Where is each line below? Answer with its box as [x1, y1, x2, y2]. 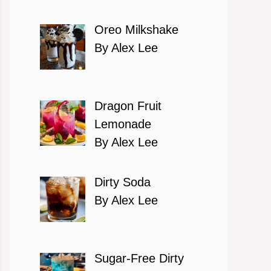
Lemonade [94, 117, 151, 131]
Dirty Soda [94, 175, 151, 189]
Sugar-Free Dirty [94, 252, 184, 265]
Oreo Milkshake [94, 23, 178, 36]
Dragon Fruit [94, 99, 162, 113]
